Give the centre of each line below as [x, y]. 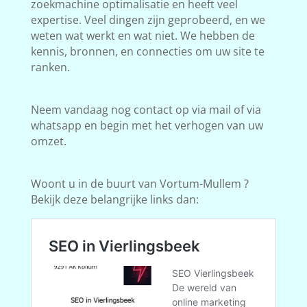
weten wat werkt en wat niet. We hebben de [143, 36]
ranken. [50, 67]
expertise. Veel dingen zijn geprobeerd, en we [148, 20]
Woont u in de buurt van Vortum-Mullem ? [139, 184]
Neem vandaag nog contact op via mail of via [146, 110]
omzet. [48, 142]
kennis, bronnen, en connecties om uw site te [147, 52]
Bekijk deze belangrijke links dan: [114, 200]
